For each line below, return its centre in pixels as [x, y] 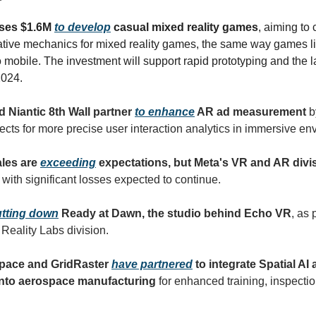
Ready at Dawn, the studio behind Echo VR [175, 213]
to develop [83, 27]
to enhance [165, 112]
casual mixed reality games [184, 27]
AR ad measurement [250, 112]
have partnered [152, 264]
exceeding [68, 163]
